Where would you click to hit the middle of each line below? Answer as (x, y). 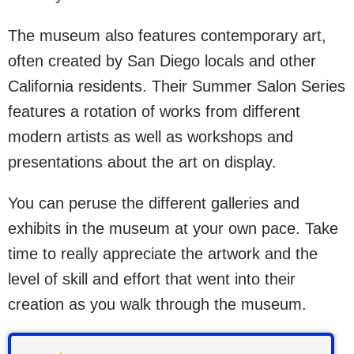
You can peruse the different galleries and (154, 203)
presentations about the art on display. (142, 162)
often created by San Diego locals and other (162, 60)
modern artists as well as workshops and (151, 136)
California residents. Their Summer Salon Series (177, 86)
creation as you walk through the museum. (157, 304)
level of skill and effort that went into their (152, 279)
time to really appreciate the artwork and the (163, 253)
